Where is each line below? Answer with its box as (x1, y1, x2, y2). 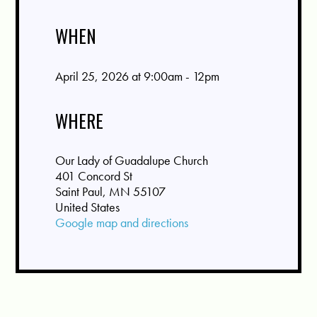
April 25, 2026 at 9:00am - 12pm (54, 67, 219, 84)
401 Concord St (54, 167, 132, 184)
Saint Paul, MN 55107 (54, 183, 166, 200)
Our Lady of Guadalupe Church (54, 151, 208, 168)
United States (54, 198, 120, 215)
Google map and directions (54, 214, 188, 231)
